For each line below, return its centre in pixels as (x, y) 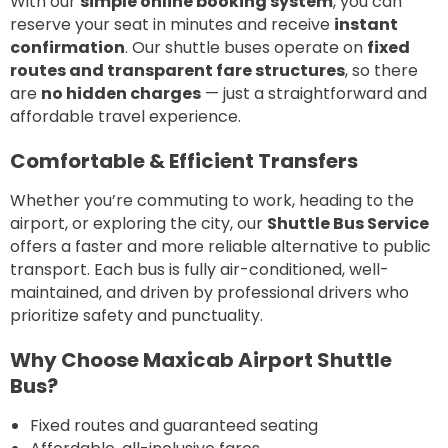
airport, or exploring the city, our (138, 223)
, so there (381, 70)
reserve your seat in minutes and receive (172, 24)
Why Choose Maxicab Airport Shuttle (201, 359)
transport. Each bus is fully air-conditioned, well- (199, 269)
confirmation (67, 47)
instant (366, 24)
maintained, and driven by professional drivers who (209, 292)
